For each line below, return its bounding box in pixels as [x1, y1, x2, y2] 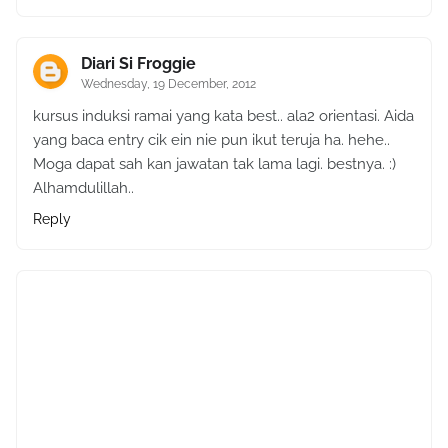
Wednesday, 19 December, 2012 [81, 76, 256, 91]
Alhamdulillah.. [33, 178, 134, 197]
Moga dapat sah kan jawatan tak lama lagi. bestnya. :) [33, 154, 396, 173]
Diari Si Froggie [81, 53, 196, 73]
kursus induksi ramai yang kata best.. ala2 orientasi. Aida [33, 106, 414, 125]
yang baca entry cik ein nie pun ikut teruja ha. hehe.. [33, 130, 390, 149]
